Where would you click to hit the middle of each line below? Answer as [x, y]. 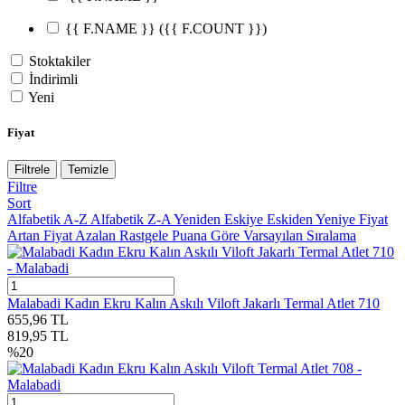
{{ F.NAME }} [112, 29]
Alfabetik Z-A [132, 220]
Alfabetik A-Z [49, 220]
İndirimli [53, 80]
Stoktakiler [60, 61]
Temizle [88, 170]
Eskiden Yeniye [313, 220]
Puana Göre [207, 236]
